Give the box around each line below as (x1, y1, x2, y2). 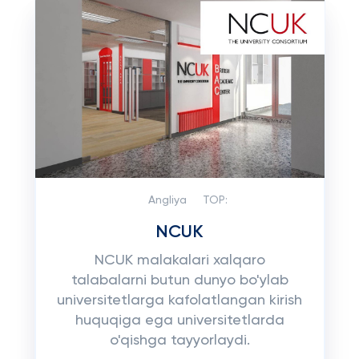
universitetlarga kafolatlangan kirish (57, 293, 302, 308)
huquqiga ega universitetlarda (75, 313, 284, 328)
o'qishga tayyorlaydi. (109, 333, 250, 348)
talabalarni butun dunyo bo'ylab (71, 273, 288, 288)
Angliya (147, 195, 187, 206)
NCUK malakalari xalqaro (94, 253, 265, 268)
